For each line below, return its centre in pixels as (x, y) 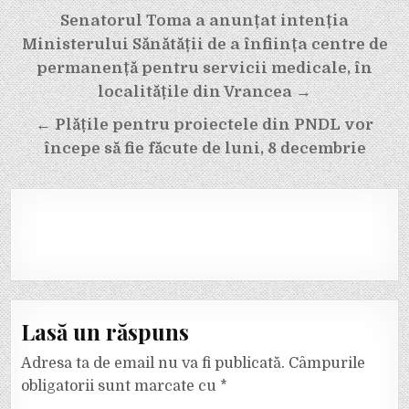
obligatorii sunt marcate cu (121, 387)
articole (55, 93)
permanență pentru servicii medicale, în (204, 68)
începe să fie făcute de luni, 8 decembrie (204, 149)
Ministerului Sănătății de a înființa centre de (204, 45)
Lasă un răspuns (105, 332)
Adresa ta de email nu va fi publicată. (153, 364)
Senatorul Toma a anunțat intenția (204, 21)
